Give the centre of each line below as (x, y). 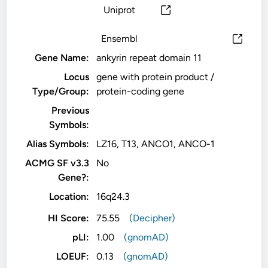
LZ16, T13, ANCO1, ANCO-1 (156, 144)
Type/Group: (61, 91)
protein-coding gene (141, 91)
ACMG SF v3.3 (57, 163)
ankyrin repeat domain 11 (149, 58)
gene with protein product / (156, 77)
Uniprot (120, 10)
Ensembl (120, 39)
